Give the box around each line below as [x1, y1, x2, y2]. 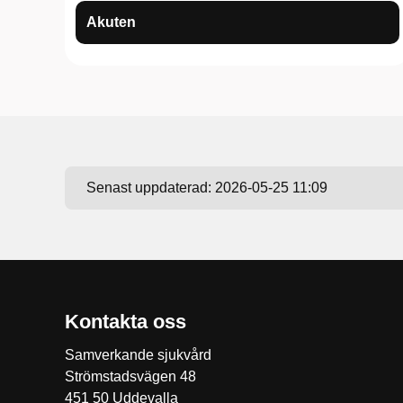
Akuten [86, 14, 136, 30]
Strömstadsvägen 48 [65, 369, 196, 384]
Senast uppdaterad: [86, 180, 215, 195]
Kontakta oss [65, 310, 186, 333]
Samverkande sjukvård [65, 347, 211, 363]
